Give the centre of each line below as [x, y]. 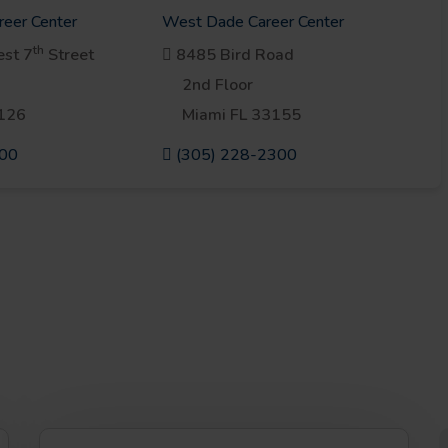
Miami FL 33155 [241, 115]
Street [68, 55]
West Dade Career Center [252, 22]
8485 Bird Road [232, 55]
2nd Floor [217, 85]
